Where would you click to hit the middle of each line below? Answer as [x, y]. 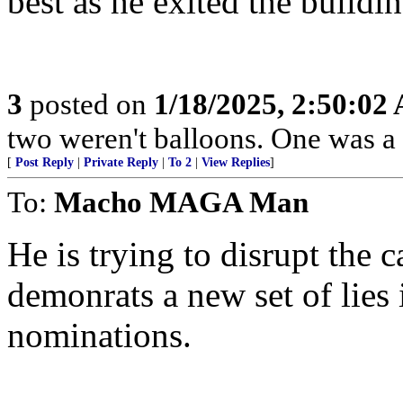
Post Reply [45, 162]
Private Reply [121, 162]
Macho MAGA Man [181, 202]
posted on [88, 104]
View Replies [236, 162]
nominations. [99, 335]
